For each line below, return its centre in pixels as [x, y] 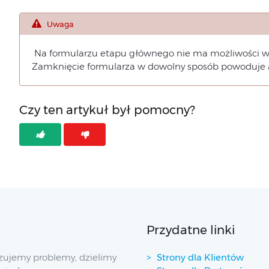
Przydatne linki [191, 230]
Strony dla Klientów [200, 257]
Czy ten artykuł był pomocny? [107, 110]
